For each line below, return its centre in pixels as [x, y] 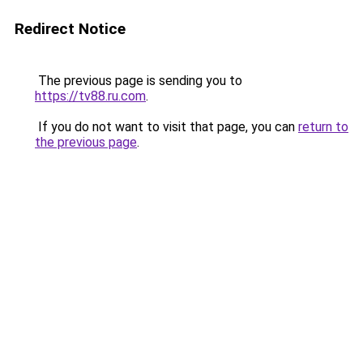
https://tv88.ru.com [90, 96]
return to [323, 127]
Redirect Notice [70, 29]
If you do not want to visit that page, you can [167, 127]
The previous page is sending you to [139, 81]
